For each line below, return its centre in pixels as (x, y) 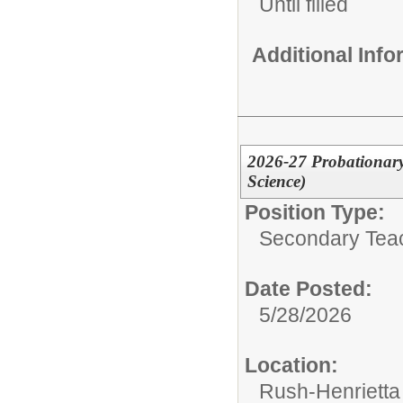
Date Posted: (309, 289)
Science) (276, 181)
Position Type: (315, 212)
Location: (291, 365)
